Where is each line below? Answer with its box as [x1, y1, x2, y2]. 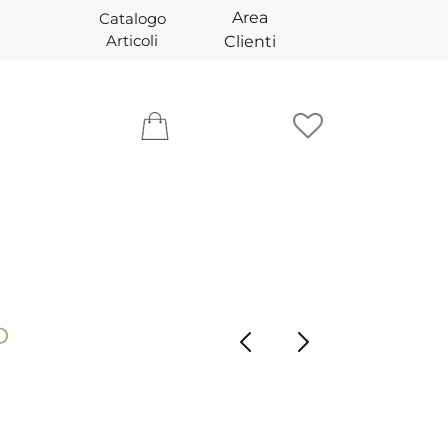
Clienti [223, 32, 276, 51]
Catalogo [98, 9, 166, 28]
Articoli [106, 31, 159, 50]
